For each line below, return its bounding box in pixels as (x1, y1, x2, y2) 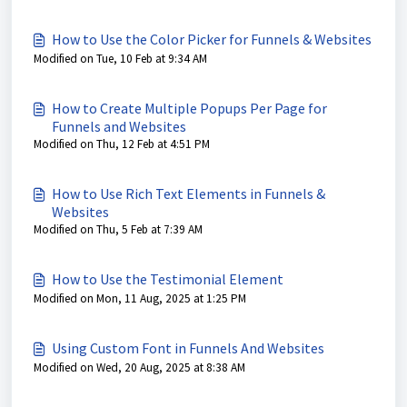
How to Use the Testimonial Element (52, 270, 283, 288)
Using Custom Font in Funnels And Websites (52, 339, 324, 357)
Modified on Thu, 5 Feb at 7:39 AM (34, 222, 203, 237)
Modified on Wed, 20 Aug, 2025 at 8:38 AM (34, 360, 245, 375)
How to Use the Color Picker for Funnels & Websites (52, 30, 372, 48)
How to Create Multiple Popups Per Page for (52, 99, 327, 117)
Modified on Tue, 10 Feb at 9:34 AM (34, 51, 207, 66)
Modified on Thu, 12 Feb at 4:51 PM (34, 136, 210, 152)
